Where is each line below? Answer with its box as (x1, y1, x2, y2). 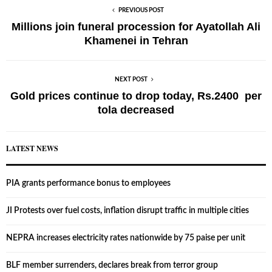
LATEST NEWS (6, 143, 58, 154)
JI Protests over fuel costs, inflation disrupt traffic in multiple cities (6, 206, 249, 216)
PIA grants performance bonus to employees (6, 179, 171, 188)
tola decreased (98, 104, 174, 117)
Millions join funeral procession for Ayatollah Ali (12, 21, 260, 33)
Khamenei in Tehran (84, 35, 188, 47)
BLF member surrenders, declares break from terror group (6, 261, 218, 270)
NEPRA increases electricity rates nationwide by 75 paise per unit (6, 234, 245, 243)
